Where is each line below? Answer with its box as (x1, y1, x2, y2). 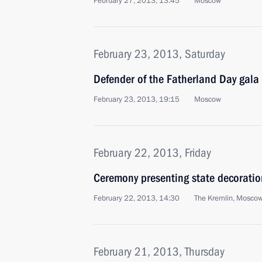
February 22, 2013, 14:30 (94, 193, 180, 204)
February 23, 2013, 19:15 (94, 94, 180, 105)
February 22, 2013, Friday (94, 146, 211, 160)
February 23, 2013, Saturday (94, 47, 225, 61)
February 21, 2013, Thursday (94, 244, 225, 258)
